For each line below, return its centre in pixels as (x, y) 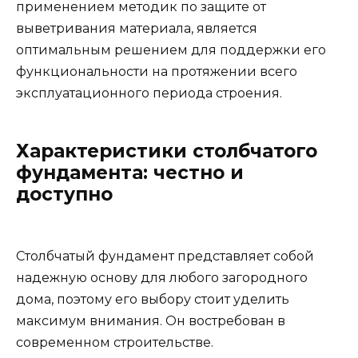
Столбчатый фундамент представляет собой (165, 257)
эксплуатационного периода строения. (149, 93)
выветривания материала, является (137, 28)
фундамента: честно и (130, 173)
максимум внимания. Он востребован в (151, 321)
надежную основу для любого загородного (162, 278)
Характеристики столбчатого (167, 151)
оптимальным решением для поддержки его (171, 50)
